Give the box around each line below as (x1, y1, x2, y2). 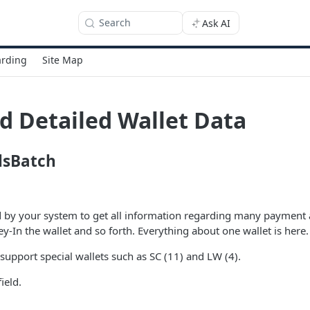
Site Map (42, 53, 83, 66)
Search (98, 16, 131, 29)
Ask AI (201, 16, 230, 30)
